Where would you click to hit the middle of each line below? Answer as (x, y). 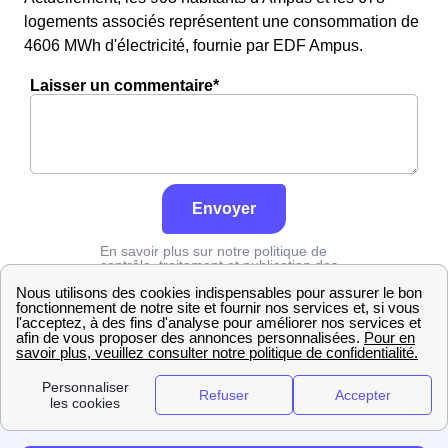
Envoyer (224, 208)
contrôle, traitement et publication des (219, 265)
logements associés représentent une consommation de (221, 21)
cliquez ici (167, 279)
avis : (118, 279)
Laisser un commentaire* (124, 85)
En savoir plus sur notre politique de (213, 251)
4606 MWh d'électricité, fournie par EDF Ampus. (193, 45)
